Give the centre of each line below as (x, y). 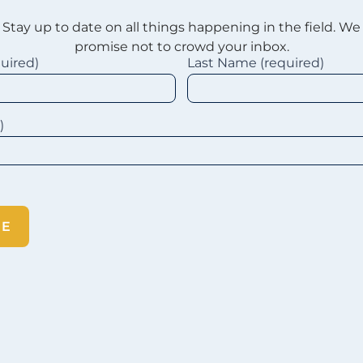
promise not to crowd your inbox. (181, 46)
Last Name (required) (257, 62)
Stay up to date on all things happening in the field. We (181, 27)
